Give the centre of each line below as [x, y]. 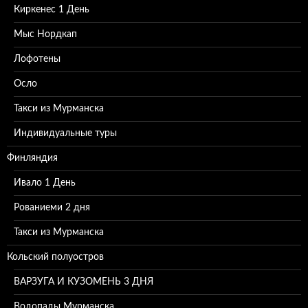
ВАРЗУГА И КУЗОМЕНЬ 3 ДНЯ [84, 282]
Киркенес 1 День [52, 10]
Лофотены [37, 59]
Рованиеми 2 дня [52, 208]
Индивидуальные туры [65, 133]
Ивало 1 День [45, 183]
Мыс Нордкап [45, 34]
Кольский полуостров [55, 257]
